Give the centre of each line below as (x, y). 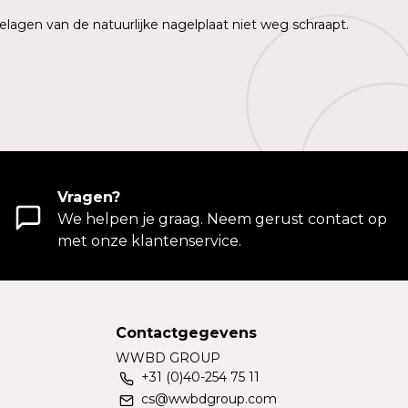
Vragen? (89, 198)
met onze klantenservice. (149, 241)
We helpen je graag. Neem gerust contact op (222, 219)
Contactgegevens (186, 333)
